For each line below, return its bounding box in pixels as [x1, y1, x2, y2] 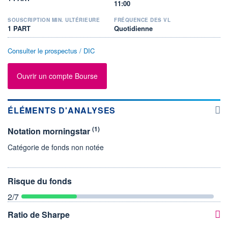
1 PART [8, 23, 31, 33]
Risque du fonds [8, 175, 72, 187]
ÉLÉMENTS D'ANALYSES [8, 104, 116, 116]
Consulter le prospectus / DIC [8, 45, 95, 55]
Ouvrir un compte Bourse [17, 71, 98, 81]
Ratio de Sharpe [8, 208, 70, 220]
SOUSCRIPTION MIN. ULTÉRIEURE [8, 16, 100, 23]
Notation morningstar [8, 125, 92, 137]
